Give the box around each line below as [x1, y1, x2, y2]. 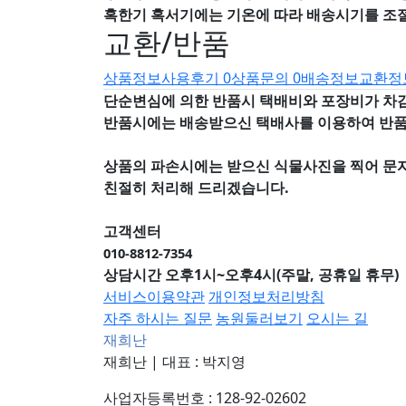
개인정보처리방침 [208, 285, 324, 306]
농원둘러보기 [216, 307, 303, 328]
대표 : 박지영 [162, 351, 246, 372]
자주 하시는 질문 [103, 307, 212, 328]
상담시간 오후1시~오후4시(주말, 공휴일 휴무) [103, 264, 399, 285]
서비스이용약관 [103, 285, 205, 306]
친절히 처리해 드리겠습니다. [103, 177, 289, 198]
